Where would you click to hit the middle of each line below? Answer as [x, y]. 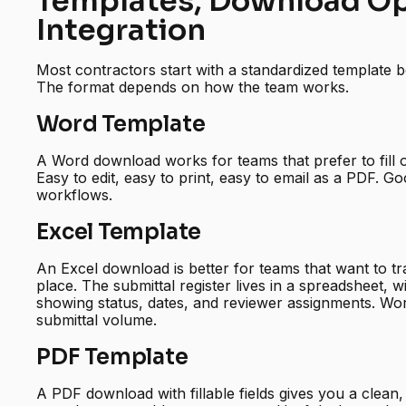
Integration [121, 30]
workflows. [75, 195]
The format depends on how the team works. [193, 87]
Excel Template [119, 232]
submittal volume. [97, 320]
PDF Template [112, 358]
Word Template [121, 125]
